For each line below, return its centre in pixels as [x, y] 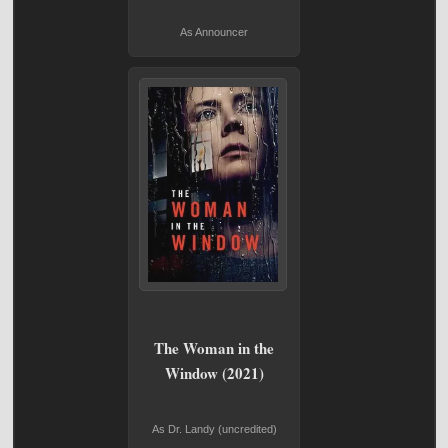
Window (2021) [214, 372]
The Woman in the [214, 347]
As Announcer [214, 31]
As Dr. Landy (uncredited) [214, 428]
